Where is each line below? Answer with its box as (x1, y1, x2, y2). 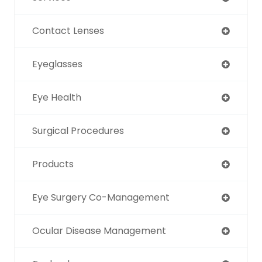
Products (32, 157, 74, 171)
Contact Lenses (32, 23, 104, 37)
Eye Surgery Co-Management (32, 190, 170, 204)
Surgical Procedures (32, 123, 124, 137)
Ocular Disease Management (32, 223, 166, 237)
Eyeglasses (32, 57, 82, 71)
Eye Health (32, 90, 81, 104)
